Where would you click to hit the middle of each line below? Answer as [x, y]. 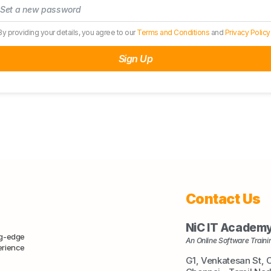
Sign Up [135, 59]
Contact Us [223, 199]
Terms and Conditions [173, 32]
